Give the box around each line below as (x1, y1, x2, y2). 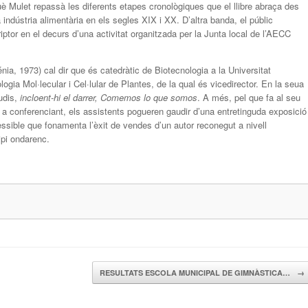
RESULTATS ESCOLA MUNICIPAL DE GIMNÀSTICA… (99, 267, 292, 278)
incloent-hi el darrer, (20, 90, 98, 104)
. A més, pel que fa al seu (197, 90, 300, 104)
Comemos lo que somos (98, 90, 197, 104)
